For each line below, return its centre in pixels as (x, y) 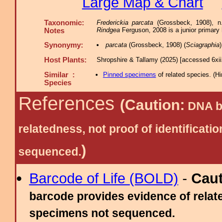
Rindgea (108, 30)
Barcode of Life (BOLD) (104, 178)
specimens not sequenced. (102, 213)
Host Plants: (65, 60)
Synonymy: (64, 45)
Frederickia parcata (125, 23)
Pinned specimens (129, 75)
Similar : (59, 75)
